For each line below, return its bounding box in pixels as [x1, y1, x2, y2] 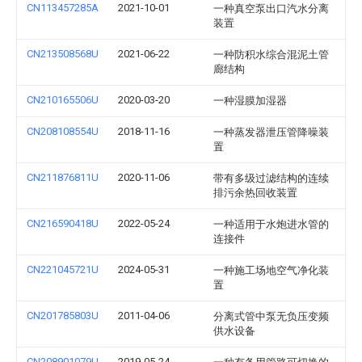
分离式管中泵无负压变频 [213, 310, 329, 322]
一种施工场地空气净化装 [213, 264, 329, 276]
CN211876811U [27, 171, 99, 183]
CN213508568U [27, 48, 99, 60]
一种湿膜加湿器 [213, 95, 287, 107]
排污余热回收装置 [213, 187, 297, 199]
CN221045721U [27, 263, 99, 276]
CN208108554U [27, 125, 99, 137]
